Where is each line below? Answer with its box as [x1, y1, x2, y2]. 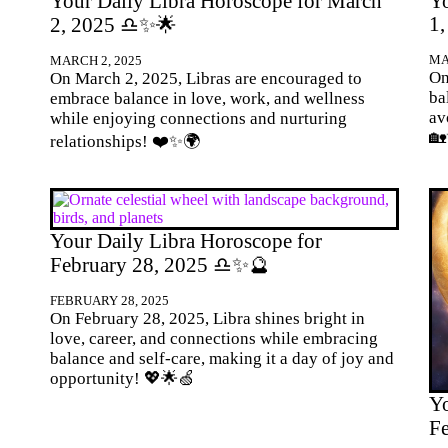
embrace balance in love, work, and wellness [50, 88, 365, 108]
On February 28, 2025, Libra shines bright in [50, 309, 365, 329]
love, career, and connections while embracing [50, 329, 378, 349]
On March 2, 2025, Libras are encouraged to [50, 68, 362, 88]
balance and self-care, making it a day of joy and [50, 349, 394, 369]
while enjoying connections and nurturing [50, 108, 347, 128]
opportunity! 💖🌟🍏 [50, 369, 195, 389]
